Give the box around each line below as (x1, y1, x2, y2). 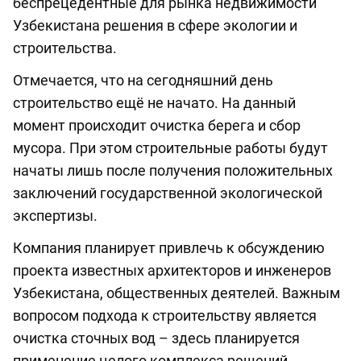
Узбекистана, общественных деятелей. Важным (13, 284, 340, 301)
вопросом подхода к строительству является (13, 306, 317, 324)
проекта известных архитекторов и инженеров (13, 261, 331, 279)
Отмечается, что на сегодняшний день (13, 71, 273, 89)
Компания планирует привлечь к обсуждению (13, 239, 325, 256)
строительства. (13, 39, 117, 56)
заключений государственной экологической (13, 184, 322, 201)
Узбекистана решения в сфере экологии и (13, 16, 297, 34)
